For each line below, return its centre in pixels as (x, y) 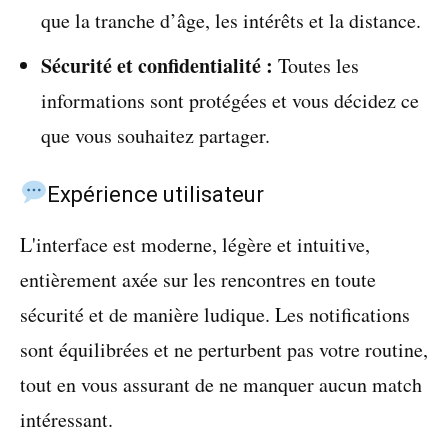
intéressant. (66, 419)
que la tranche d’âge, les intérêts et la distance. (231, 20)
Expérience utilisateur (156, 194)
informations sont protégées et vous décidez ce (230, 100)
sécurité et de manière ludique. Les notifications (215, 314)
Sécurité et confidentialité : (157, 65)
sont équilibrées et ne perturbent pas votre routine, (224, 349)
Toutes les (316, 65)
